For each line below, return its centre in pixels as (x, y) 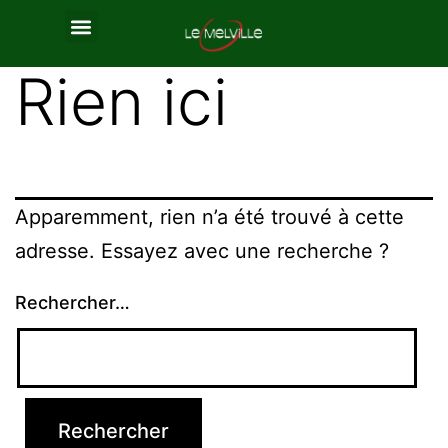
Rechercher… (72, 302)
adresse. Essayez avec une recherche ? (202, 250)
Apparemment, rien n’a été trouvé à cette (209, 216)
